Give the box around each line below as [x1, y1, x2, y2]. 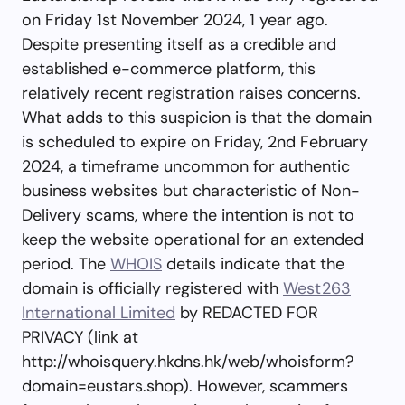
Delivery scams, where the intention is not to [22, 203, 354, 226]
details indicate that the [162, 252, 344, 275]
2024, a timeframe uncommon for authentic [22, 155, 350, 177]
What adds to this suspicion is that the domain [22, 106, 372, 128]
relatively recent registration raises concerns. [22, 81, 361, 104]
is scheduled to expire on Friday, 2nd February [22, 130, 368, 153]
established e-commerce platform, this [22, 57, 316, 80]
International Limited [22, 301, 175, 324]
